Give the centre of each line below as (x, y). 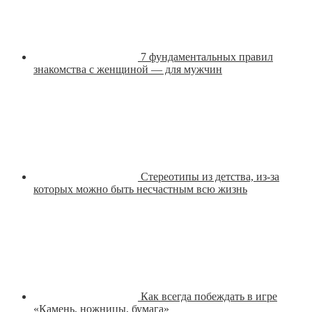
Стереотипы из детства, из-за (210, 176)
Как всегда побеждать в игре (209, 296)
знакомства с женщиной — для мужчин (128, 69)
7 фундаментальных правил (207, 56)
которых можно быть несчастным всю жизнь (140, 189)
